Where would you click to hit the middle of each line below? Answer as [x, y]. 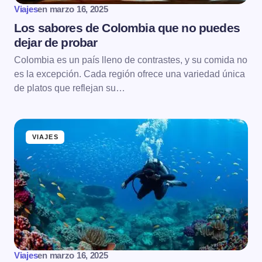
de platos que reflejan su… [70, 88]
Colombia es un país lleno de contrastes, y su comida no [131, 60]
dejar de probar [56, 43]
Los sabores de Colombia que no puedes [127, 28]
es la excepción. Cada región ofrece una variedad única [130, 74]
